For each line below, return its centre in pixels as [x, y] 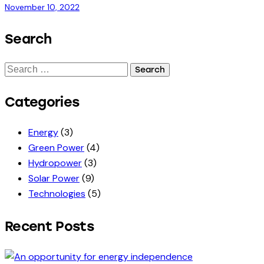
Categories [42, 102]
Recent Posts [49, 227]
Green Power [56, 147]
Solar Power [54, 178]
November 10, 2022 [42, 7]
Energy [43, 132]
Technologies [57, 193]
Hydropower [55, 163]
